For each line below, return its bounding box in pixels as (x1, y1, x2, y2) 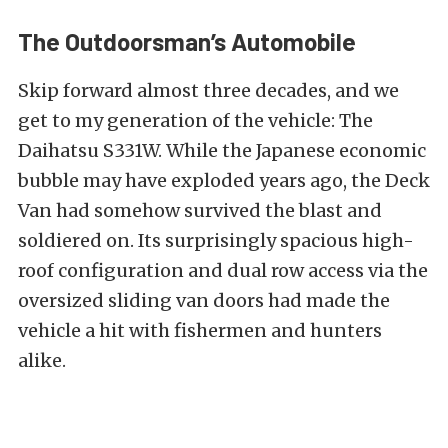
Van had (18, 198, 94, 222)
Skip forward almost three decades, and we (18, 78, 399, 102)
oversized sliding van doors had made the (18, 288, 390, 312)
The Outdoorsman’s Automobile (18, 26, 356, 56)
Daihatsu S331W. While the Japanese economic (18, 138, 426, 162)
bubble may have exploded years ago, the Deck (18, 168, 430, 192)
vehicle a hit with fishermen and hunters (18, 318, 382, 342)
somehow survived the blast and (94, 198, 382, 222)
